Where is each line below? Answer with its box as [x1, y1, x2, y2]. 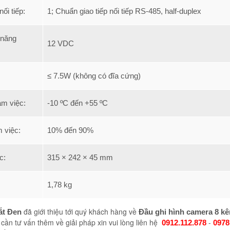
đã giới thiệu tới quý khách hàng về [22, 206, 137, 217]
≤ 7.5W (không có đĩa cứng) [47, 71, 141, 80]
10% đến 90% [47, 126, 93, 135]
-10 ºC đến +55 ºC [47, 99, 108, 107]
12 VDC [47, 39, 74, 48]
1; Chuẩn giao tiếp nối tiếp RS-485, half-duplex [47, 7, 201, 15]
